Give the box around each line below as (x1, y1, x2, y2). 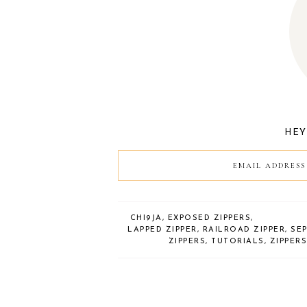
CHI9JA (130, 214, 162, 222)
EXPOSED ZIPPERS (167, 214, 251, 222)
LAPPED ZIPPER (127, 225, 197, 234)
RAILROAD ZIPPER (202, 225, 285, 234)
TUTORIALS (211, 237, 265, 245)
